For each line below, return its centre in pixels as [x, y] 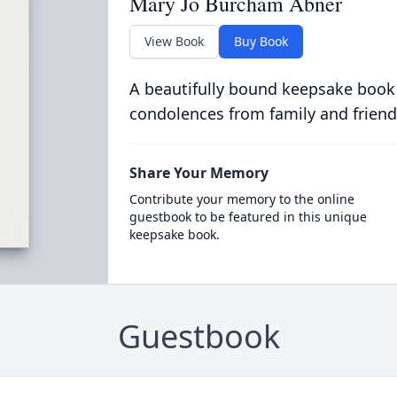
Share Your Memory [198, 173]
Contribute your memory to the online [241, 199]
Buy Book [261, 41]
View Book [174, 41]
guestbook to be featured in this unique [248, 217]
